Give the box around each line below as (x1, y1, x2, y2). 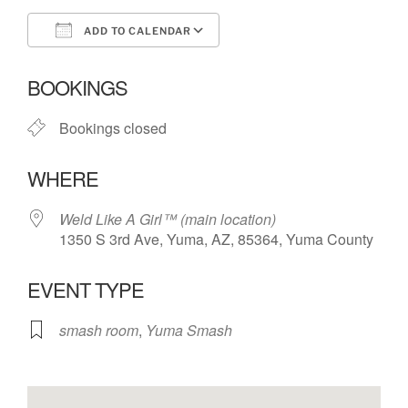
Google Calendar (237, 52, 348, 74)
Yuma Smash (146, 319, 232, 341)
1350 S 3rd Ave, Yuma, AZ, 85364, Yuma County (59, 228, 373, 250)
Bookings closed (59, 117, 167, 138)
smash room (59, 319, 138, 341)
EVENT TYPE (27, 274, 144, 303)
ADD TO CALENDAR (81, 24, 191, 37)
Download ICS (59, 52, 154, 74)
